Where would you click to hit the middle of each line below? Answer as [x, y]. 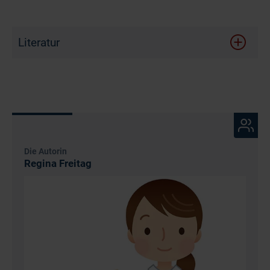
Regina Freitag [58, 163]
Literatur [39, 42]
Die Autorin [46, 151]
